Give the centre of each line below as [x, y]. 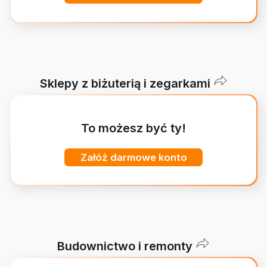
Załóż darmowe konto [133, 157]
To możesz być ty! [133, 128]
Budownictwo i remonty [125, 246]
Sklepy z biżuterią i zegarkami [125, 83]
